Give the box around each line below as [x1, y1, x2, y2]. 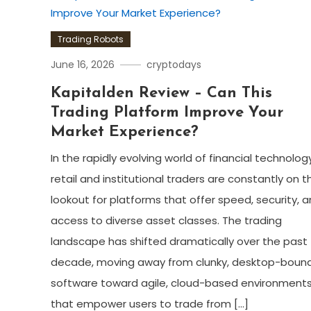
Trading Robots [57, 33, 124, 45]
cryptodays [146, 58, 201, 72]
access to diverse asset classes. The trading [50, 213, 282, 228]
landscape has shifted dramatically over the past [50, 234, 308, 249]
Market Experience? [50, 124, 199, 140]
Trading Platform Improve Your [50, 105, 283, 121]
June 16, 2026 [50, 58, 115, 72]
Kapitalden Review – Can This [50, 85, 272, 101]
